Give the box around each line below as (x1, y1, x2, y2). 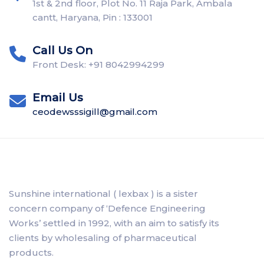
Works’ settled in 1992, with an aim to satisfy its (9, 217, 219, 229)
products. (9, 247, 54, 258)
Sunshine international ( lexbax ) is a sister (9, 188, 198, 199)
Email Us (32, 91, 83, 104)
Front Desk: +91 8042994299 (32, 59, 164, 70)
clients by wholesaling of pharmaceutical (9, 232, 197, 243)
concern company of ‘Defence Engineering (9, 203, 206, 214)
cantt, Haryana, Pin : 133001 (32, 12, 153, 23)
